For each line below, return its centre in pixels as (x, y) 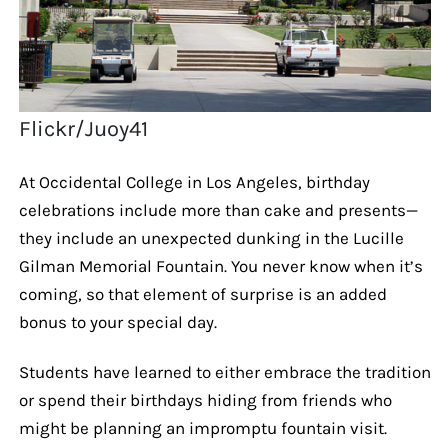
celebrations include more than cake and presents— (218, 209)
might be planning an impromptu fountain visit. (202, 427)
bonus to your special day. (117, 321)
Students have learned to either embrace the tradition (224, 371)
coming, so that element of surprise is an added (202, 293)
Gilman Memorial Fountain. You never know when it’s (220, 265)
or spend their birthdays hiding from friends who (205, 399)
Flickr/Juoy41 (84, 128)
